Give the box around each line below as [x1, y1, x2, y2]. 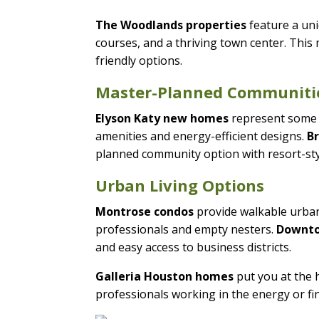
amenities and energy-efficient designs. [95, 127, 308, 144]
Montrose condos [95, 203, 194, 219]
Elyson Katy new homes [95, 110, 229, 126]
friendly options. [95, 52, 183, 68]
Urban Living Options [95, 174, 265, 196]
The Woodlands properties [95, 16, 247, 33]
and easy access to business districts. [95, 239, 292, 255]
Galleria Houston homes [95, 268, 234, 284]
